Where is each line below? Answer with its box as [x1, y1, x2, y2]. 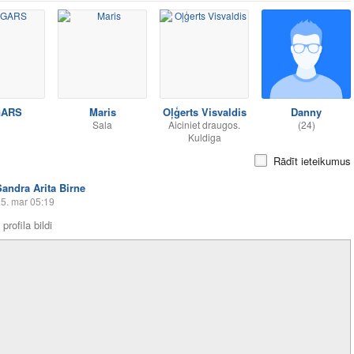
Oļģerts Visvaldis [162, 104, 247, 119]
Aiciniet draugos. [168, 118, 240, 131]
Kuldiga [187, 130, 221, 144]
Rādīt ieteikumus [273, 153, 351, 168]
